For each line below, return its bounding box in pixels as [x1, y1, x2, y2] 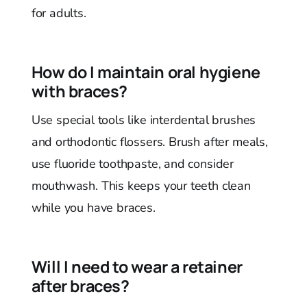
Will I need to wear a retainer [31, 256, 243, 278]
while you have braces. [31, 199, 156, 217]
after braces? [31, 275, 130, 297]
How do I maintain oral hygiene [31, 61, 260, 84]
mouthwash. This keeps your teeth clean [31, 177, 251, 195]
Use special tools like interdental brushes [31, 112, 256, 129]
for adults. [31, 5, 86, 22]
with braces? [31, 80, 127, 103]
